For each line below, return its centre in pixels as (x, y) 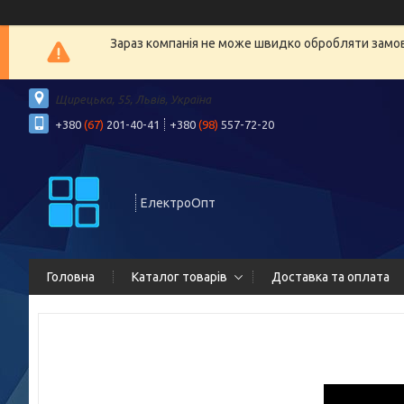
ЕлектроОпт (178, 202)
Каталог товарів (179, 277)
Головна (71, 277)
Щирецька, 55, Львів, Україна (133, 99)
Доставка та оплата (331, 277)
